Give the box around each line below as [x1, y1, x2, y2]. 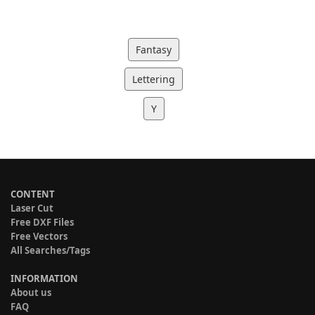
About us [11, 285, 51, 299]
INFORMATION [11, 271, 78, 285]
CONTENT [11, 187, 55, 200]
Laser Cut [11, 201, 53, 214]
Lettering [132, 72, 175, 86]
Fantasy [136, 42, 172, 56]
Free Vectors [11, 229, 67, 243]
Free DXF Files [11, 215, 74, 229]
